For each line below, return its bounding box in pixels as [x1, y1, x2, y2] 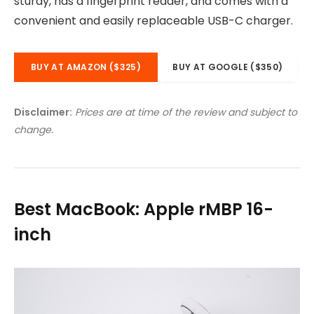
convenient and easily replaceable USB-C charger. [14, 13, 293, 29]
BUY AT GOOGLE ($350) [172, 61, 283, 74]
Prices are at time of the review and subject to [75, 104, 297, 119]
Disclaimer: [14, 104, 72, 119]
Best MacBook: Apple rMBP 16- [14, 197, 273, 221]
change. [14, 122, 53, 137]
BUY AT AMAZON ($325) [31, 61, 142, 74]
